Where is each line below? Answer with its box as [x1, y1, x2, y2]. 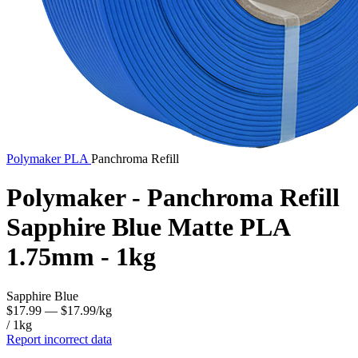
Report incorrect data [6, 332, 112, 346]
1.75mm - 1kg [6, 242, 156, 272]
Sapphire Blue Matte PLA [6, 213, 289, 242]
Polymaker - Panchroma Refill [6, 183, 340, 213]
